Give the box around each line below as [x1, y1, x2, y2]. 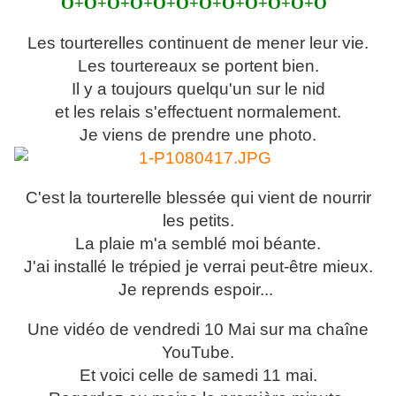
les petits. [162, 211, 234, 231]
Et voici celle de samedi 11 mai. [79, 366, 317, 385]
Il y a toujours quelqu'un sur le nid [71, 80, 325, 99]
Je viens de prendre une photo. [80, 126, 316, 145]
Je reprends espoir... [118, 280, 278, 300]
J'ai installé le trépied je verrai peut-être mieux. [23, 257, 373, 277]
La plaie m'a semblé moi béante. [75, 234, 321, 254]
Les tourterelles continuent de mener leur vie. [27, 34, 369, 53]
